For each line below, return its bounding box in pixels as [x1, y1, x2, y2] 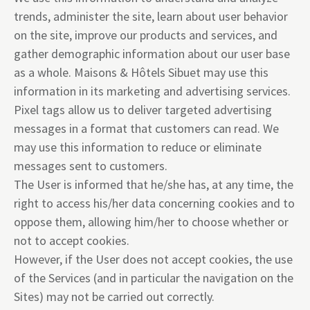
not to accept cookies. [14, 232, 129, 248]
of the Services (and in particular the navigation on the [14, 270, 293, 286]
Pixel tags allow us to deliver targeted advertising [14, 102, 272, 118]
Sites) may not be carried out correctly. [14, 289, 215, 304]
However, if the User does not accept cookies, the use [14, 251, 293, 267]
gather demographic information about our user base [14, 46, 290, 62]
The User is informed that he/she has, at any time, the [14, 176, 293, 192]
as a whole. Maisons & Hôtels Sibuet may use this [14, 64, 268, 80]
